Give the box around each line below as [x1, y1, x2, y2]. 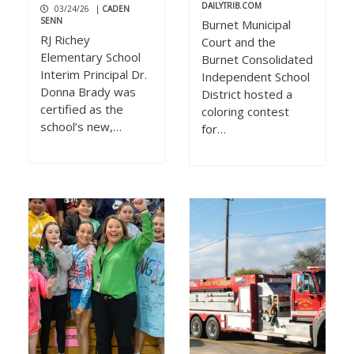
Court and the [201, 34, 276, 51]
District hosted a [201, 86, 292, 103]
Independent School [201, 69, 310, 85]
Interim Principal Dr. [40, 66, 147, 83]
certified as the [40, 101, 123, 118]
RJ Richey [40, 32, 90, 48]
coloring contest [201, 104, 289, 120]
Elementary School [40, 49, 141, 66]
